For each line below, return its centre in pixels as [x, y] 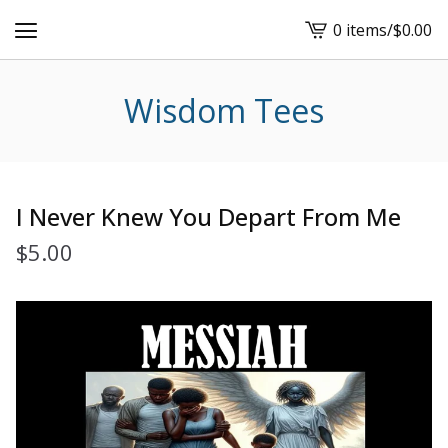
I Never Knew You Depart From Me [208, 216]
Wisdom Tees [224, 110]
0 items [360, 29]
